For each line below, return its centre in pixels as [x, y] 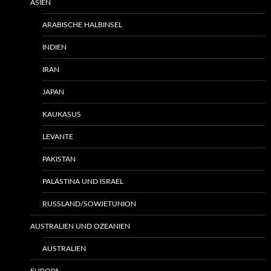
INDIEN [54, 47]
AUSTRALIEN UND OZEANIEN [80, 226]
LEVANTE [58, 136]
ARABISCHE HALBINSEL [82, 24]
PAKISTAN [59, 159]
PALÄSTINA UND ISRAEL [83, 181]
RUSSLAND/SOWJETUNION [89, 204]
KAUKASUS [62, 114]
